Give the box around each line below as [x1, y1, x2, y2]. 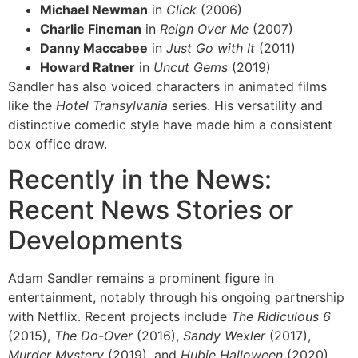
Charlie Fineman [40, 20, 141, 37]
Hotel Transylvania [56, 97, 168, 113]
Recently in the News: [8, 164, 272, 196]
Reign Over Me [160, 20, 249, 37]
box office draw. [8, 135, 107, 152]
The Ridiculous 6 [231, 308, 331, 325]
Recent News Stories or [8, 194, 293, 226]
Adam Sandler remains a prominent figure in [8, 270, 274, 287]
